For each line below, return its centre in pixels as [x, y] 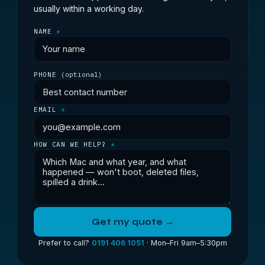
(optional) [81, 75]
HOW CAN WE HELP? [72, 144]
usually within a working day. [89, 9]
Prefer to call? [65, 243]
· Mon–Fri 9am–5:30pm [185, 243]
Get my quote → [132, 222]
